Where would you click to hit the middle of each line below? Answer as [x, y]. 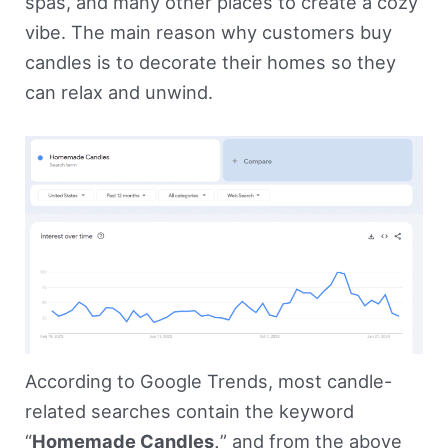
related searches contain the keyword [189, 411]
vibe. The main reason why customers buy [208, 31]
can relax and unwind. [118, 91]
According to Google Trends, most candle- [208, 381]
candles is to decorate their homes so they [210, 61]
